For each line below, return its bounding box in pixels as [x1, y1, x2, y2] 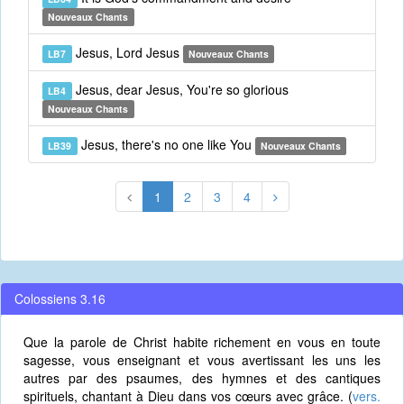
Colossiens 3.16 [14, 289, 106, 308]
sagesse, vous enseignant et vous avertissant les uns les [23, 351, 381, 369]
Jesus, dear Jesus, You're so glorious [71, 80, 289, 98]
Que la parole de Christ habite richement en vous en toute [23, 333, 381, 351]
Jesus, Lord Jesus [71, 43, 183, 61]
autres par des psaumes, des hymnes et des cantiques [23, 369, 381, 387]
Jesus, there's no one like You [77, 135, 255, 153]
